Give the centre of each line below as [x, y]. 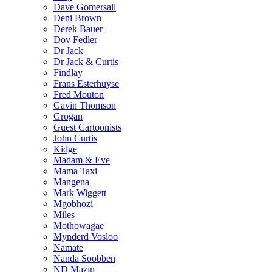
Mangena [71, 182]
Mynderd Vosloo [86, 237]
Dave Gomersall [85, 7]
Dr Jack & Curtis [86, 62]
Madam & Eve [82, 160]
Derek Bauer [78, 29]
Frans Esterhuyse [86, 84]
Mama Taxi [75, 171]
